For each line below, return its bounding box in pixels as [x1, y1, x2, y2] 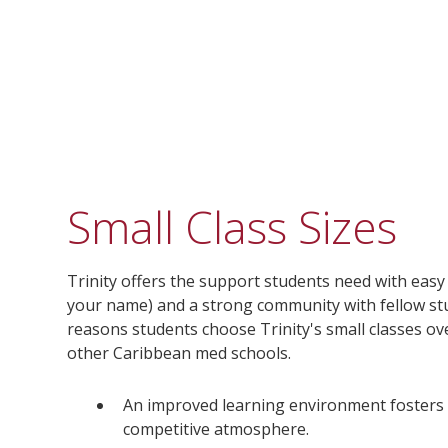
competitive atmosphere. [123, 418, 310, 440]
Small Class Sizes [67, 197, 398, 257]
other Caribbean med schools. [67, 342, 292, 364]
